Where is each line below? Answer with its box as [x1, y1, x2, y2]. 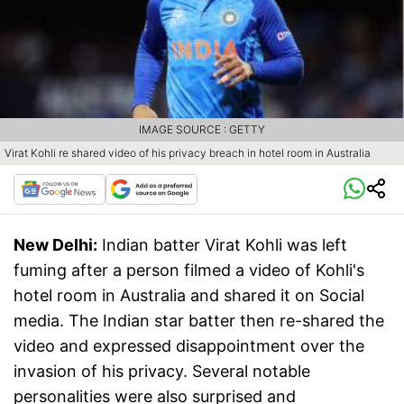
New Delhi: [14, 235, 97, 255]
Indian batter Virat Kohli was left [102, 235, 347, 255]
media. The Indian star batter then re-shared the [14, 311, 384, 331]
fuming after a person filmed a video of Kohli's [14, 261, 364, 280]
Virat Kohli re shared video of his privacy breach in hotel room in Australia [5, 146, 371, 161]
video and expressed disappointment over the [14, 336, 364, 356]
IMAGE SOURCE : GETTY [139, 123, 265, 137]
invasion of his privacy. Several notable [14, 362, 310, 381]
